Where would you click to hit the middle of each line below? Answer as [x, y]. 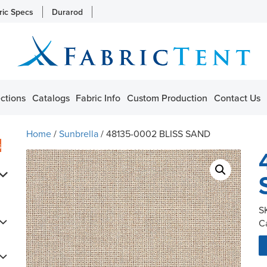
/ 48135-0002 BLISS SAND [154, 133]
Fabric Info [98, 97]
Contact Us [237, 97]
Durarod [67, 12]
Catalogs [51, 97]
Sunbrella [79, 133]
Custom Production [167, 97]
